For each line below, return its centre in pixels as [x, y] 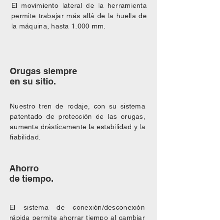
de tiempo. [31, 179]
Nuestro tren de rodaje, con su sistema [78, 106]
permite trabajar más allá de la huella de [79, 16]
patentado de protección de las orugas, [78, 116]
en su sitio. [33, 81]
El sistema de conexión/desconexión [77, 207]
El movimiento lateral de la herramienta [79, 5]
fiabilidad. [26, 137]
